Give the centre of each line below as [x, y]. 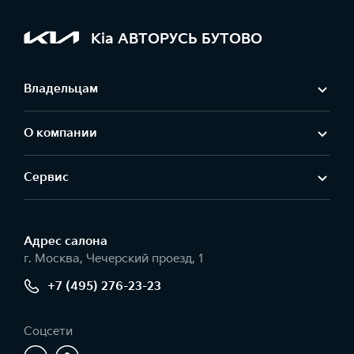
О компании [60, 134]
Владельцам [61, 89]
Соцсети [48, 332]
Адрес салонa [66, 242]
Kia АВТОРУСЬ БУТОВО [177, 39]
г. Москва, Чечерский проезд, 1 [114, 259]
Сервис [46, 178]
